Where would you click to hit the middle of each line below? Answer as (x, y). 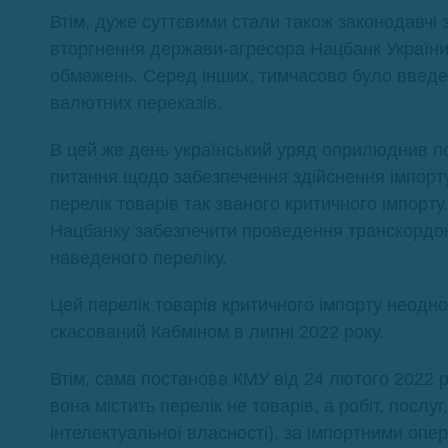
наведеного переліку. (138, 258)
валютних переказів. (136, 103)
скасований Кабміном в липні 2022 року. (217, 332)
